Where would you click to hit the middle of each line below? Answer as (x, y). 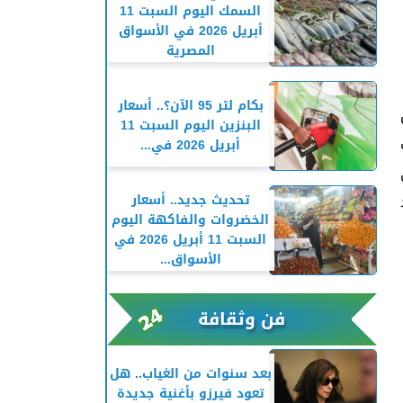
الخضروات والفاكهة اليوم (190, 220)
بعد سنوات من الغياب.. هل (190, 374)
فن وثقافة (242, 319)
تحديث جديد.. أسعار (190, 200)
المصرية (190, 51)
